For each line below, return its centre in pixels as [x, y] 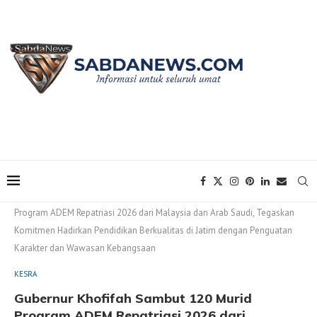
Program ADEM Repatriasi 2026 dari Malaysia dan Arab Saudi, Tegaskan [154, 213]
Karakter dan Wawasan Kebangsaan [85, 248]
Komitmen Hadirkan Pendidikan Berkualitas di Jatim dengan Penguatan [153, 231]
